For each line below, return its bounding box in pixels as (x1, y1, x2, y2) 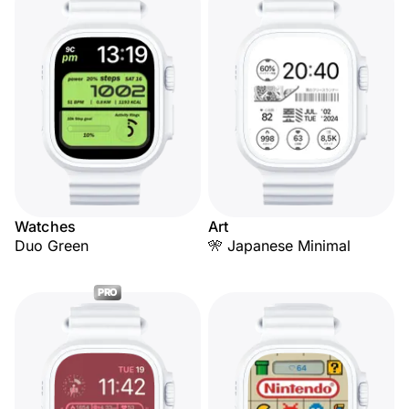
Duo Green (15, 236, 89, 255)
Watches (15, 217, 77, 236)
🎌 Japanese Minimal (208, 236, 351, 255)
